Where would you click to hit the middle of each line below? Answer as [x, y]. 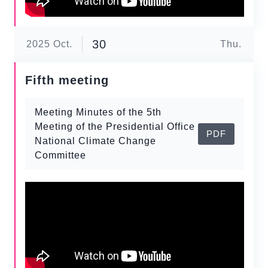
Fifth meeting [67, 80]
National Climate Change [95, 141]
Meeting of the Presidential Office [115, 127]
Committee [60, 155]
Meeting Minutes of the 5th [98, 112]
